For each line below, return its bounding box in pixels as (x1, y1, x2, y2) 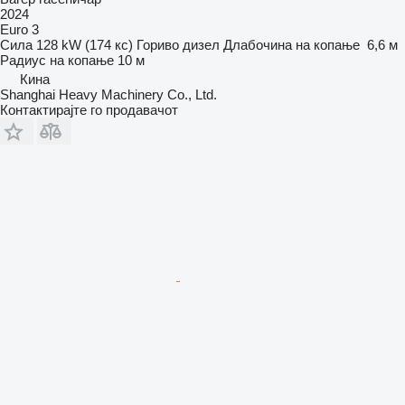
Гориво (137, 36, 179, 52)
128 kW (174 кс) (36, 36, 133, 52)
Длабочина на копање (223, 36, 360, 52)
